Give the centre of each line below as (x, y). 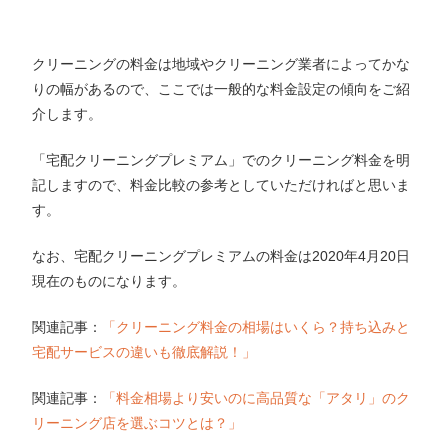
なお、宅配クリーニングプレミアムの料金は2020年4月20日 (221, 255)
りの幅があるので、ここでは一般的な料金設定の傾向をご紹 (221, 88)
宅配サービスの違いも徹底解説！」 (144, 351)
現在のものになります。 (109, 280)
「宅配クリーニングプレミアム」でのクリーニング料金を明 (221, 159)
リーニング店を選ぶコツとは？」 (137, 422)
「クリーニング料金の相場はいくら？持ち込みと (256, 326)
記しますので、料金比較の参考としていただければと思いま (221, 184)
